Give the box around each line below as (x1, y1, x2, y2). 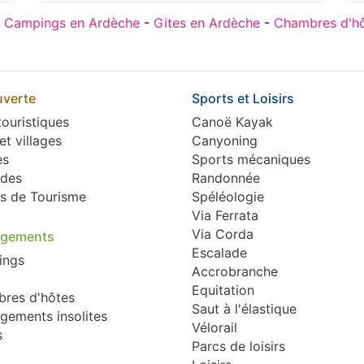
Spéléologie (191, 188, 264, 205)
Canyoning (191, 132, 258, 149)
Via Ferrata (191, 206, 258, 223)
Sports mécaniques (191, 150, 310, 167)
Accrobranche (191, 262, 278, 279)
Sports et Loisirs (191, 89, 294, 106)
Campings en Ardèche (4, 14, 140, 31)
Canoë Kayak (191, 113, 273, 130)
